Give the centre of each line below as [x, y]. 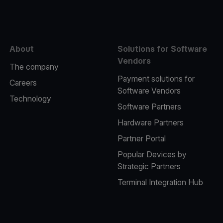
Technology [30, 99]
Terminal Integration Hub [160, 182]
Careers [23, 83]
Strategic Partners [149, 166]
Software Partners [149, 107]
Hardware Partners [150, 122]
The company [34, 67]
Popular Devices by [152, 154]
